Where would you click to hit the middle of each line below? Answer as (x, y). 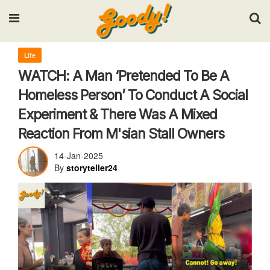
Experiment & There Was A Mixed (118, 115)
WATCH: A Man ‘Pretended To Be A (124, 76)
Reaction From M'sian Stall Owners (121, 134)
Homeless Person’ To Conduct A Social (133, 95)
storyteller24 (92, 168)
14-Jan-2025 (79, 155)
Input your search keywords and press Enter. (135, 39)
